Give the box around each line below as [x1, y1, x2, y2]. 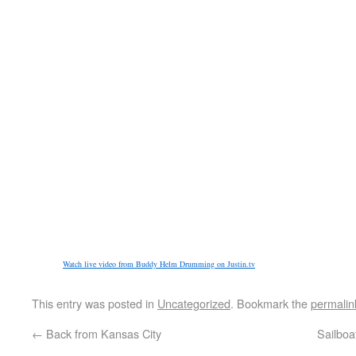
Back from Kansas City [43, 325, 161, 342]
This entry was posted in [32, 295, 157, 311]
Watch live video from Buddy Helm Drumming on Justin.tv [63, 258, 255, 269]
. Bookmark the [230, 295, 311, 311]
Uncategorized [157, 295, 230, 311]
